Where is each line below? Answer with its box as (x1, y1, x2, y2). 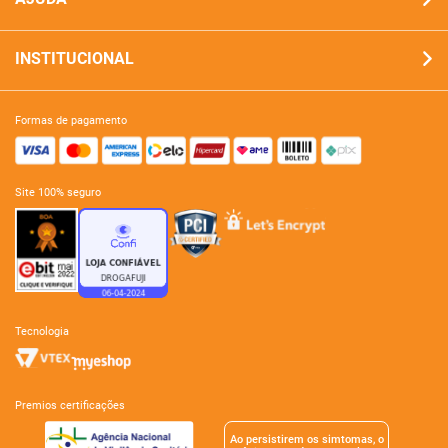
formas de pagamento (21, 114, 127, 128)
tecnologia (21, 325, 69, 339)
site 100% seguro (22, 186, 101, 200)
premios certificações (22, 399, 125, 413)
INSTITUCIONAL (15, 49, 134, 69)
